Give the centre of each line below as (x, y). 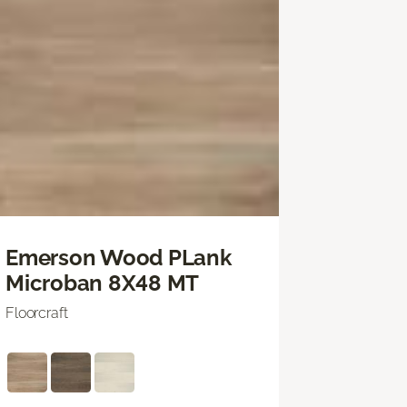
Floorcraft (37, 313)
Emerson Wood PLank (119, 257)
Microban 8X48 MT (103, 283)
